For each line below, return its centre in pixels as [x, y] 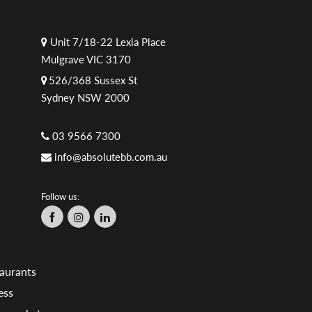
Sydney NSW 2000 [85, 97]
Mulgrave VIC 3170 [86, 59]
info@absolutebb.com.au [110, 156]
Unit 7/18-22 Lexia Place [106, 41]
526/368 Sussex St [93, 80]
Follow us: [60, 196]
